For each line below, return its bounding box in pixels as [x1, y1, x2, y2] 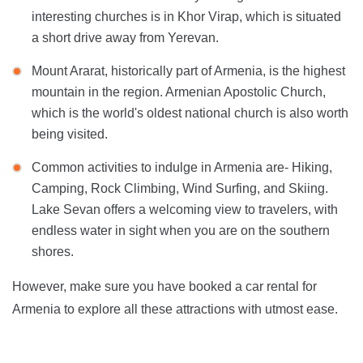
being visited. [32, 126, 108, 141]
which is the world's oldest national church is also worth [32, 105, 348, 120]
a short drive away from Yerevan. [32, 30, 219, 45]
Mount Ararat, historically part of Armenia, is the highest [32, 63, 345, 78]
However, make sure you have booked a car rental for [12, 279, 317, 293]
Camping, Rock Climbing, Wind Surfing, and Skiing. [32, 181, 328, 195]
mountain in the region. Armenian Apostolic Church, [32, 84, 326, 99]
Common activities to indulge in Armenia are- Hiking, [32, 160, 332, 174]
